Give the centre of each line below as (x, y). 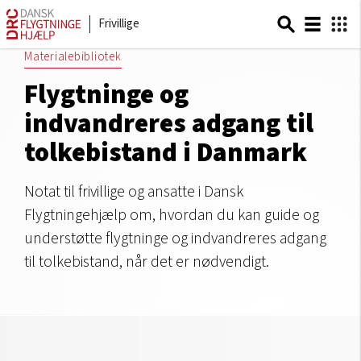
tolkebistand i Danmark (166, 152)
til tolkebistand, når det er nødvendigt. (147, 262)
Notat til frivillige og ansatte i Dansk (134, 192)
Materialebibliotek (73, 57)
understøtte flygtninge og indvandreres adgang (175, 239)
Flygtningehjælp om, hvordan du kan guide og (172, 215)
